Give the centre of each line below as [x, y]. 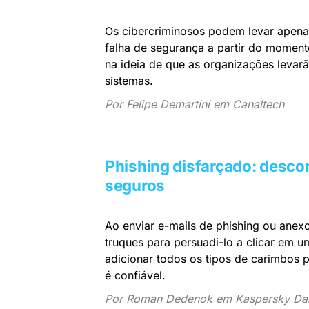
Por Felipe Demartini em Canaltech [195, 104]
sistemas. [129, 80]
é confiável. [135, 275]
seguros [135, 185]
